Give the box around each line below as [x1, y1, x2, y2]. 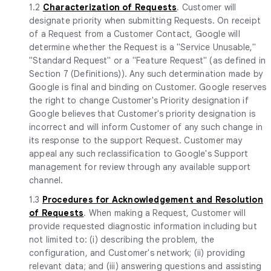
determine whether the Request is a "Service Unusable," [29, 41, 256, 53]
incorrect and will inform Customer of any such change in [29, 121, 263, 132]
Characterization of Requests [42, 1, 177, 13]
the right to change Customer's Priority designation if [29, 94, 249, 106]
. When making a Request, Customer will [83, 207, 246, 218]
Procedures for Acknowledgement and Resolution [42, 194, 263, 205]
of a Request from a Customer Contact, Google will [29, 28, 240, 39]
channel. [29, 174, 64, 186]
